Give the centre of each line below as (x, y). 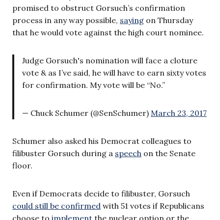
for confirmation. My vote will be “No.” (94, 85)
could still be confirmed (56, 206)
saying (132, 20)
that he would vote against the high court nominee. (108, 32)
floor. (22, 165)
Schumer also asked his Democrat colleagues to (102, 141)
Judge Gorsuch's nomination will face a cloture (110, 60)
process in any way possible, (66, 20)
